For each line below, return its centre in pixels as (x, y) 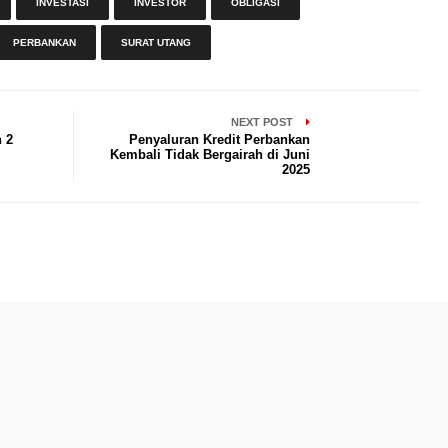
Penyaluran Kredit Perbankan (220, 139)
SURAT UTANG (155, 42)
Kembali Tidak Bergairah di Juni (210, 154)
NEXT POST (264, 122)
